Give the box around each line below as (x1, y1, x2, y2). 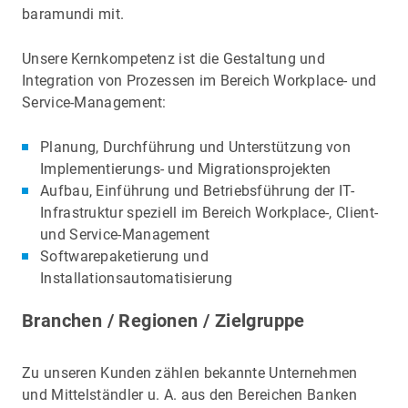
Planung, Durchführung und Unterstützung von (40, 138, 352, 157)
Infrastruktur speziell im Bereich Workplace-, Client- (40, 204, 379, 222)
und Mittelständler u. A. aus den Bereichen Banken (22, 385, 357, 403)
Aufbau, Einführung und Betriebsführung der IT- (40, 182, 354, 200)
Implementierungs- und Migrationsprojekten (40, 160, 331, 178)
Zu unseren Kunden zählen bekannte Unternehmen (22, 363, 358, 382)
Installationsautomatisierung (40, 270, 233, 288)
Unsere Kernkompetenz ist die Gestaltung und (22, 50, 326, 68)
